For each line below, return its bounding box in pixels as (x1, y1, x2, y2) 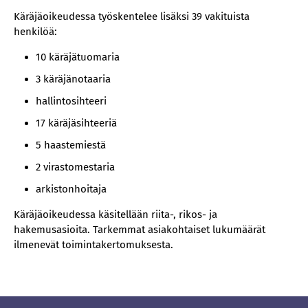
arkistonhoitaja (36, 183, 107, 195)
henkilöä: (14, 25, 57, 38)
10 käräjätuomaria (36, 51, 120, 63)
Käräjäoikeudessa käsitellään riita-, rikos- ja (14, 208, 217, 221)
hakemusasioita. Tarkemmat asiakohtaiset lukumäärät (14, 223, 265, 236)
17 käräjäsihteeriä (36, 117, 117, 129)
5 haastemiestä (36, 139, 106, 151)
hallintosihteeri (36, 95, 107, 107)
